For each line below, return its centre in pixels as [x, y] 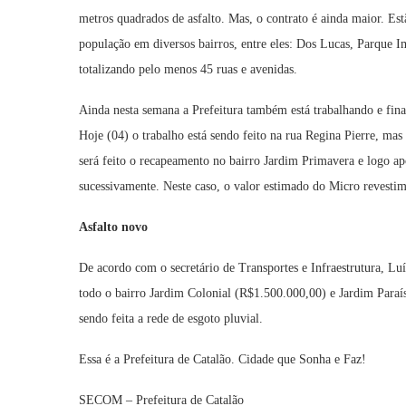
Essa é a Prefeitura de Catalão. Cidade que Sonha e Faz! [222, 359]
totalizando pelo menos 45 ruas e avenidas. [188, 69]
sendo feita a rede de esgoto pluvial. [171, 319]
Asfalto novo [113, 227]
